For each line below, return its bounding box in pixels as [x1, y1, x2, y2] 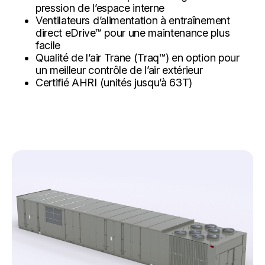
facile [35, 38, 61, 51]
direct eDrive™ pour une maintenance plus [35, 26, 230, 39]
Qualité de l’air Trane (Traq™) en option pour [35, 51, 240, 64]
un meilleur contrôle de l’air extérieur [35, 63, 203, 76]
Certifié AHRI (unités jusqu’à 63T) [35, 76, 193, 89]
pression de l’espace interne [35, 1, 165, 14]
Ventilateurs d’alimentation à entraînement [35, 14, 230, 27]
